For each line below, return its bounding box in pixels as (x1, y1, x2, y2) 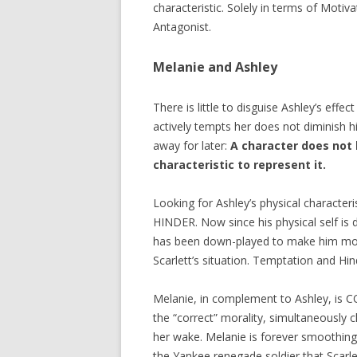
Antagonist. (153, 18, 211, 34)
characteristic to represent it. (153, 156, 326, 172)
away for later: (153, 137, 230, 153)
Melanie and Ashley (153, 57, 277, 76)
